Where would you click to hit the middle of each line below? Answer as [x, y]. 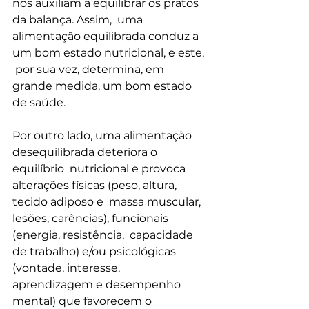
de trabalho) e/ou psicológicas [96, 251]
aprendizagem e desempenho [98, 284]
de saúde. [39, 102]
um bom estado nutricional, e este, [110, 52]
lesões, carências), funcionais [92, 218]
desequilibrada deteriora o [86, 152]
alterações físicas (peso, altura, [96, 185]
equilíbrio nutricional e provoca [100, 168]
